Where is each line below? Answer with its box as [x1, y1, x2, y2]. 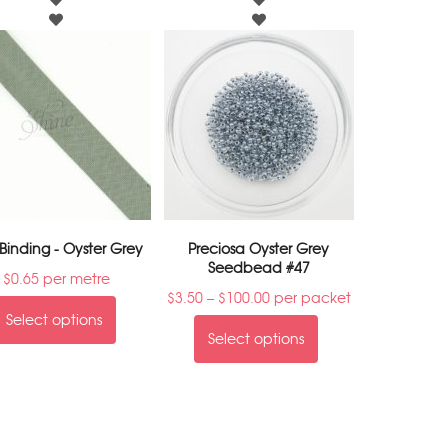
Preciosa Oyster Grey [188, 240, 330, 258]
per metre [38, 270, 110, 288]
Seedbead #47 [207, 259, 310, 277]
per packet [269, 289, 351, 307]
